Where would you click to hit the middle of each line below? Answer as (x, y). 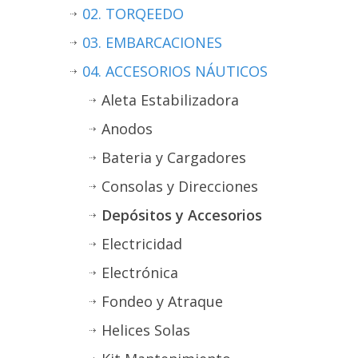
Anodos (127, 128)
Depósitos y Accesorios (182, 215)
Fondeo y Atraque (162, 301)
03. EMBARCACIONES (152, 42)
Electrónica (140, 272)
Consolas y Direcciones (180, 186)
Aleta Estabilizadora (170, 99)
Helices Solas (146, 330)
